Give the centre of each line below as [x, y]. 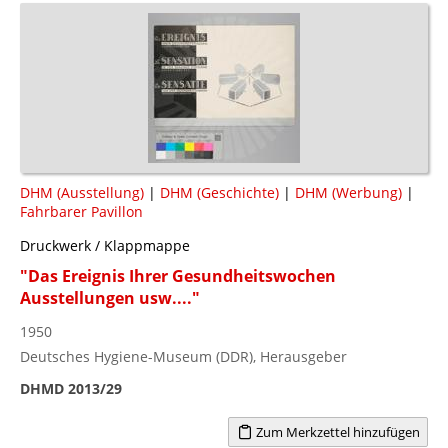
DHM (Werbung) [348, 192]
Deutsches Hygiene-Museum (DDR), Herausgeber [183, 356]
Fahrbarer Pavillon [81, 211]
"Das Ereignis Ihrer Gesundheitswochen [178, 275]
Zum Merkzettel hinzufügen [336, 431]
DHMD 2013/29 [71, 388]
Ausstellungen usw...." [110, 297]
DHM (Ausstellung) [82, 192]
